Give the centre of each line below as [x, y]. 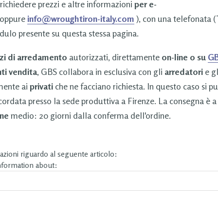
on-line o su [184, 57]
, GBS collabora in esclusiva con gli [100, 71]
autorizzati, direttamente [114, 57]
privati [41, 86]
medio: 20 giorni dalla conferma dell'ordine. [90, 115]
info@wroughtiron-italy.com [81, 18]
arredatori [183, 71]
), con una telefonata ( [175, 18]
